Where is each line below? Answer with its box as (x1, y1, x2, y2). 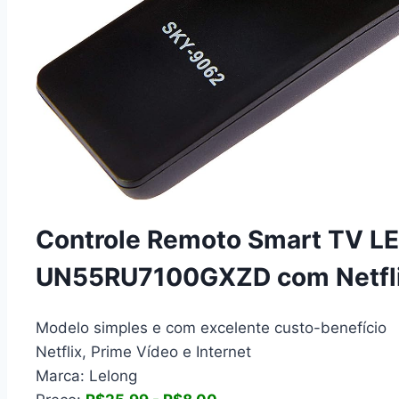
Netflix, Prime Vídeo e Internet (36, 343, 251, 361)
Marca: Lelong (36, 367, 137, 385)
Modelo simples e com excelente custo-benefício (36, 319, 387, 337)
